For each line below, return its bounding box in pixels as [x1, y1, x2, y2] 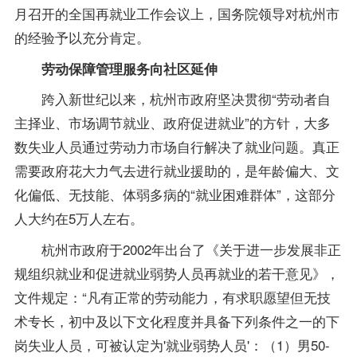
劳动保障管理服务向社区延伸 [27, 58, 218, 78]
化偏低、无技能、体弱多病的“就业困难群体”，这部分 [14, 184, 335, 205]
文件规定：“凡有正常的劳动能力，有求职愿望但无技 [14, 287, 331, 308]
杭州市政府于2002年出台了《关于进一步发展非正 [14, 239, 341, 260]
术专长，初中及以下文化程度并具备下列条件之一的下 [14, 311, 339, 331]
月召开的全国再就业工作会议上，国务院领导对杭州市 [14, 2, 339, 23]
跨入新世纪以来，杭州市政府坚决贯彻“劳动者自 [14, 88, 331, 109]
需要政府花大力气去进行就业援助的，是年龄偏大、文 [14, 160, 339, 181]
